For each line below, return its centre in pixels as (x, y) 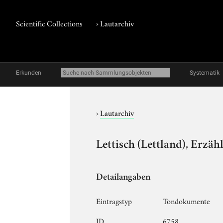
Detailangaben (123, 178)
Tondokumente (187, 200)
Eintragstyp (114, 200)
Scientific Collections (49, 23)
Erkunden (29, 73)
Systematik (205, 73)
